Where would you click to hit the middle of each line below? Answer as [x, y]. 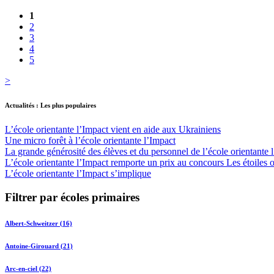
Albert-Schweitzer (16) [39, 224]
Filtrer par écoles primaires [72, 198]
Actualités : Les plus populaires [50, 106]
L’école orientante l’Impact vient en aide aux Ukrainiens [113, 130]
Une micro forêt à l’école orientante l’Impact [90, 141]
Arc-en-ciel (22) [28, 268]
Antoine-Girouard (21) [39, 246]
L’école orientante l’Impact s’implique [78, 174]
